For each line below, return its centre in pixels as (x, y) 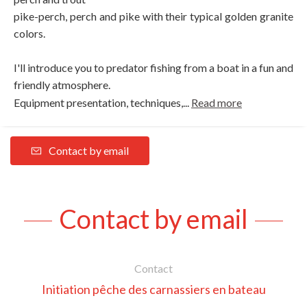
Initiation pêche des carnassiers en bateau (153, 289)
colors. (29, 33)
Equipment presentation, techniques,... (102, 102)
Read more (217, 102)
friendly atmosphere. (62, 84)
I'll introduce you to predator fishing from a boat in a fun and (153, 67)
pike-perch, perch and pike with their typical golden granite (153, 16)
